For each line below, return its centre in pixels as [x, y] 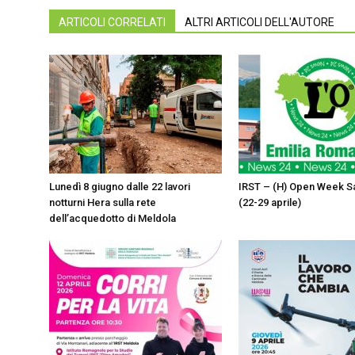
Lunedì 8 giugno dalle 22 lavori [120, 187]
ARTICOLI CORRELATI [112, 22]
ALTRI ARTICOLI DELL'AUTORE [260, 22]
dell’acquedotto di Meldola [113, 218]
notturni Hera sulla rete [103, 202]
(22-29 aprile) [270, 202]
